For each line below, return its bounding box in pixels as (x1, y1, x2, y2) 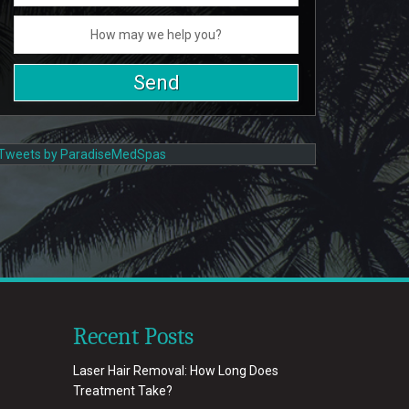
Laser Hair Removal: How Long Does (73, 363, 278, 378)
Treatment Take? (73, 383, 173, 398)
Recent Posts (73, 323, 194, 351)
